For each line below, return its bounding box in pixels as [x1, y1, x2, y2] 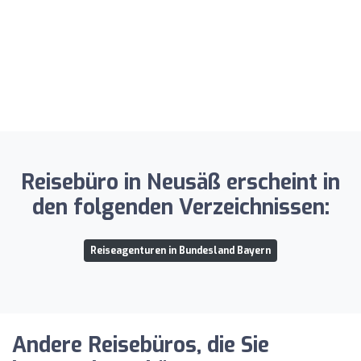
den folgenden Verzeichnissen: [31, 193, 330, 222]
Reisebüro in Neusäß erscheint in [21, 168, 340, 197]
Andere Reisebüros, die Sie [12, 330, 269, 359]
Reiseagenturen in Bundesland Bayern [90, 243, 271, 257]
